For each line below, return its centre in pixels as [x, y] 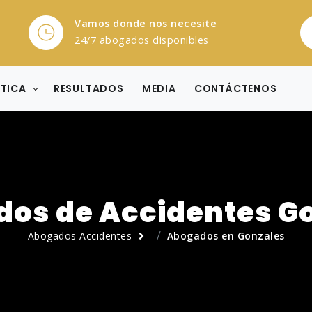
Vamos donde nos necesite [146, 23]
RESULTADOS [88, 88]
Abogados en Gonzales [226, 235]
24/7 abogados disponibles [142, 40]
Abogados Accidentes [79, 235]
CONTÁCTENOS [235, 88]
